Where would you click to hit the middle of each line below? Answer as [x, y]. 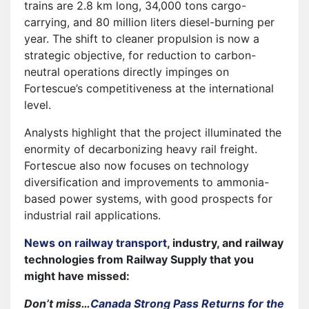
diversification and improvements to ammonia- [147, 182]
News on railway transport [96, 242]
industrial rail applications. [92, 215]
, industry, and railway [225, 242]
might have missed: [77, 276]
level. [38, 104]
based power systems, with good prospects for [148, 198]
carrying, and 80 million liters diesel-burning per [149, 22]
